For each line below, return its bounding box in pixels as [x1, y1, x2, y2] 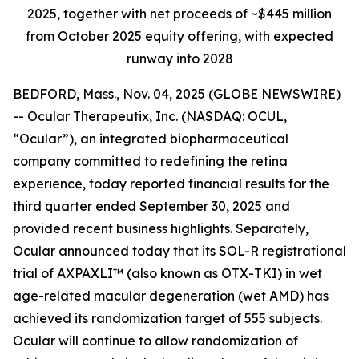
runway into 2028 [126, 50, 233, 67]
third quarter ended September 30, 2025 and [13, 198, 290, 214]
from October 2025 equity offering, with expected [26, 28, 333, 44]
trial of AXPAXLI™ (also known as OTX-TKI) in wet [13, 265, 322, 281]
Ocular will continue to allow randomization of [13, 333, 298, 349]
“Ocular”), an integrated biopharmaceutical [13, 131, 288, 147]
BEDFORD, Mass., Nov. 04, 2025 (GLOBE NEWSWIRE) [13, 86, 341, 102]
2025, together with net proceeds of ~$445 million [27, 6, 332, 22]
